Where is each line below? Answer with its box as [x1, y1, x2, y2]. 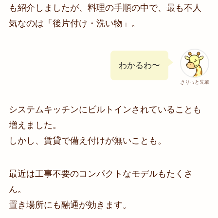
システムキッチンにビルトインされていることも [8, 105, 201, 115]
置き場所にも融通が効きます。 [8, 200, 131, 210]
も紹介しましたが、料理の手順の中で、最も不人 [8, 2, 201, 13]
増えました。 [8, 120, 61, 130]
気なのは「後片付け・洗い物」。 [8, 18, 140, 28]
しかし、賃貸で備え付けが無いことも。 [8, 136, 166, 146]
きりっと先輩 [180, 79, 210, 85]
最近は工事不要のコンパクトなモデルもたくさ [8, 169, 193, 179]
